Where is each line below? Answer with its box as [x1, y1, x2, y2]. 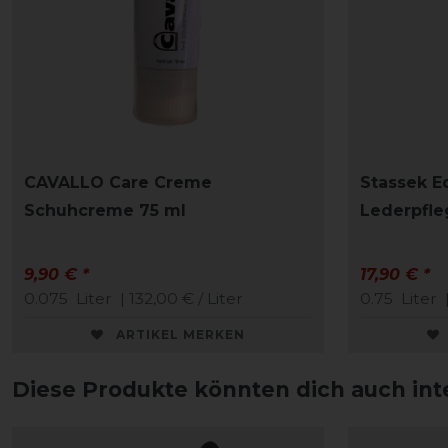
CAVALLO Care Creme [24, 173, 212, 193]
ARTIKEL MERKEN [116, 327, 245, 343]
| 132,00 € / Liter [116, 289, 243, 309]
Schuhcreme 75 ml [24, 201, 186, 221]
